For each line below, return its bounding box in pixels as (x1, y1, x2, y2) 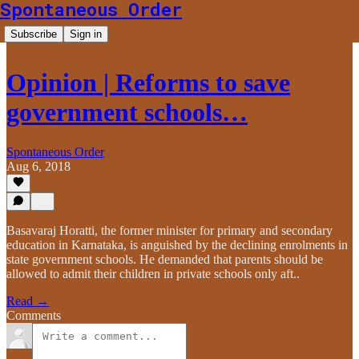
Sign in (70, 28, 102, 40)
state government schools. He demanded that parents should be (6, 252, 323, 266)
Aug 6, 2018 (6, 159, 71, 173)
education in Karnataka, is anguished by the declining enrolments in (6, 238, 348, 252)
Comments (6, 309, 61, 322)
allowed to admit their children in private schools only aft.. (6, 267, 300, 280)
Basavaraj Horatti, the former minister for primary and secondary (6, 224, 333, 237)
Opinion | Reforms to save (6, 68, 290, 98)
